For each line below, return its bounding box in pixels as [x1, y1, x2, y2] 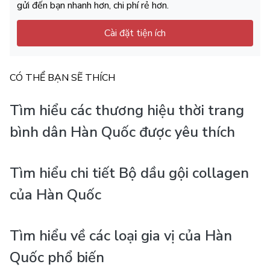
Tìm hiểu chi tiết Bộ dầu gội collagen [10, 163, 249, 183]
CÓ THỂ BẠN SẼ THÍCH [10, 71, 115, 84]
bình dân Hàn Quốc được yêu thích [10, 122, 235, 142]
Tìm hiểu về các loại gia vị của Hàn [10, 226, 232, 245]
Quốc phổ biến [10, 248, 104, 267]
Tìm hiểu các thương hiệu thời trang [10, 101, 244, 120]
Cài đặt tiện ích [104, 27, 166, 40]
